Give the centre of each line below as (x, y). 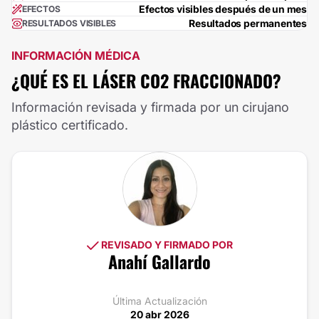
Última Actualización (159, 301)
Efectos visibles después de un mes (223, 9)
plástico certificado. (70, 125)
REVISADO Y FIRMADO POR (166, 245)
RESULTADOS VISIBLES (69, 23)
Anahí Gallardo (159, 262)
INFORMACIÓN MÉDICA (76, 56)
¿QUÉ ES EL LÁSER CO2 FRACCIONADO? (146, 81)
